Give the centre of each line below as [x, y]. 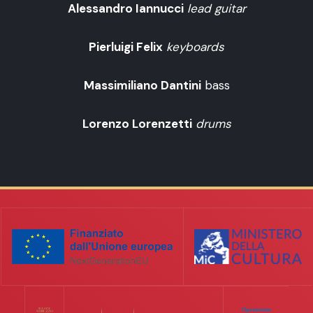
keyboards [195, 46]
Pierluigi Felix [126, 46]
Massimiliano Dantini [142, 85]
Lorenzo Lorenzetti [137, 123]
